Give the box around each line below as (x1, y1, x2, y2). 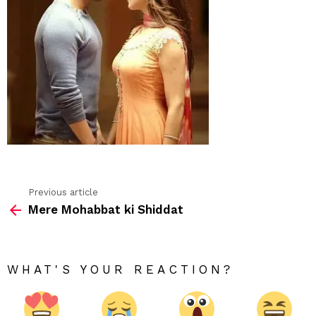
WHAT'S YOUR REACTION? (7, 262, 234, 277)
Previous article (28, 186, 98, 197)
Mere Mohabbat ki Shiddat (28, 202, 183, 217)
